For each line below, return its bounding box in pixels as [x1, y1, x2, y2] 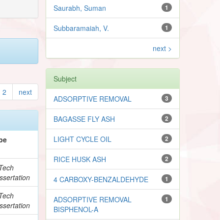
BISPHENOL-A [54, 204, 99, 214]
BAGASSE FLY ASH [54, 113, 115, 124]
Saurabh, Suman [54, 2, 107, 13]
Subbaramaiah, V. [54, 23, 110, 33]
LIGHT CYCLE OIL [54, 134, 112, 144]
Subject [54, 73, 77, 83]
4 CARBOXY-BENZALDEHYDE [54, 174, 149, 184]
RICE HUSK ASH [54, 154, 107, 164]
